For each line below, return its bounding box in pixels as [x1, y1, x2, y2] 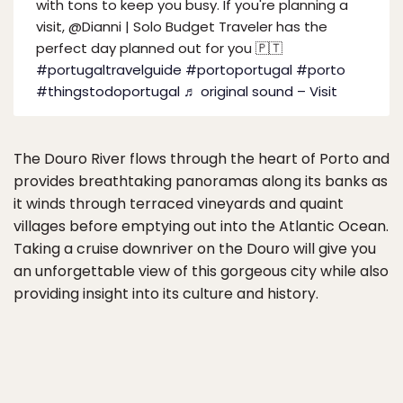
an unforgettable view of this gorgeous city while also [13, 261, 389, 282]
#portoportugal [185, 60, 292, 79]
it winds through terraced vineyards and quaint [13, 193, 344, 214]
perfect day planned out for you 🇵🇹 [36, 39, 282, 58]
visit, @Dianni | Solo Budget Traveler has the [36, 17, 327, 36]
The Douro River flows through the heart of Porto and [13, 148, 390, 169]
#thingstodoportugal [36, 82, 180, 101]
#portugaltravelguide [36, 60, 182, 79]
